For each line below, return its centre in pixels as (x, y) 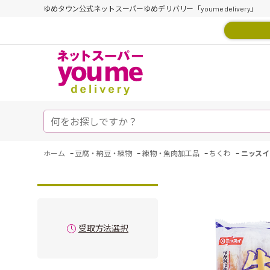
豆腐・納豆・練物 (104, 153)
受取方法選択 (103, 228)
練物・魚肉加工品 (171, 153)
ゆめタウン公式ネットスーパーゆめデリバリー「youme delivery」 (151, 8)
